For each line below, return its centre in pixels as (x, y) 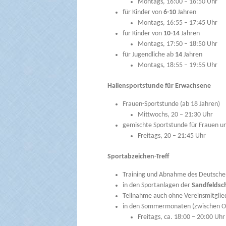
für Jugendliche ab (149, 55)
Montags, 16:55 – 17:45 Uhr (177, 23)
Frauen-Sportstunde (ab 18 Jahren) (171, 104)
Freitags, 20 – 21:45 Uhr (172, 136)
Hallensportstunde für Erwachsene (159, 86)
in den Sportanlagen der (156, 186)
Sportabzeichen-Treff (138, 157)
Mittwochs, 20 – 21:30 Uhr (175, 115)
